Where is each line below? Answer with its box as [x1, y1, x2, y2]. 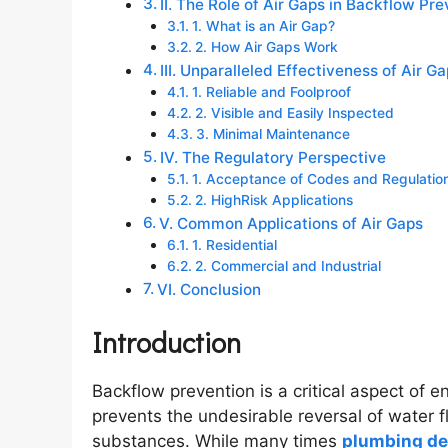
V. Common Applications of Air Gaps [159, 213, 424, 233]
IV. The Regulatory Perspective [160, 147, 387, 167]
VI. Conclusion [157, 279, 262, 299]
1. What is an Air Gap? [191, 17, 335, 34]
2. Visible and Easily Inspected [194, 104, 394, 121]
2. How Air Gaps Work [194, 38, 338, 55]
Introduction [92, 324, 241, 361]
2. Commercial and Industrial [194, 257, 381, 274]
